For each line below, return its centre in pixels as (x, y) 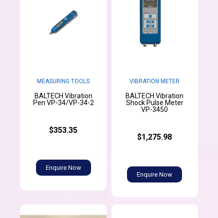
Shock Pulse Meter (154, 103)
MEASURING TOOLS (64, 82)
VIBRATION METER (155, 82)
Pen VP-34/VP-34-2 (63, 103)
